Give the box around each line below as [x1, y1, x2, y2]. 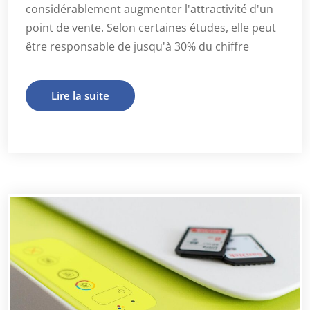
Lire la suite [51, 88, 109, 102]
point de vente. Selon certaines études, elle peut [26, 19, 276, 35]
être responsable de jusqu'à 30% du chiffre [26, 38, 249, 54]
